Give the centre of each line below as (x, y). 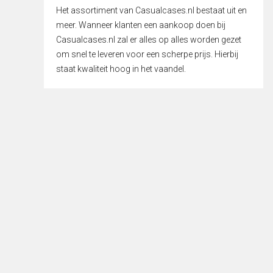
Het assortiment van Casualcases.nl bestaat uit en (151, 10)
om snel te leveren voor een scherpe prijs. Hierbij (147, 54)
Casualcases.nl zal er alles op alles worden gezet (149, 39)
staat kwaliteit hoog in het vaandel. (121, 69)
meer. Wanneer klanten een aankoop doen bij (141, 25)
